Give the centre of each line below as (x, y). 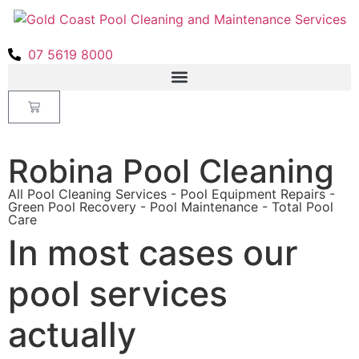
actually (72, 334)
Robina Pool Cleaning (171, 171)
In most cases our (153, 252)
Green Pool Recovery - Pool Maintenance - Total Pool (171, 206)
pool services (118, 293)
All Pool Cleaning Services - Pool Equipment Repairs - (171, 194)
